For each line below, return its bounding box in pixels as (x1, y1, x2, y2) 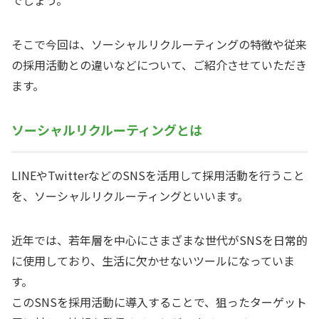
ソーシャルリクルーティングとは (11, 120, 202, 140)
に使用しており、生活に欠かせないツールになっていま (11, 251, 295, 269)
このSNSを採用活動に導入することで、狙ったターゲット (11, 293, 307, 310)
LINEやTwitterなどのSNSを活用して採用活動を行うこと (11, 166, 305, 184)
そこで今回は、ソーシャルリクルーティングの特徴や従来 (11, 36, 307, 53)
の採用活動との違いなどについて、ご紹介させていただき (11, 56, 307, 74)
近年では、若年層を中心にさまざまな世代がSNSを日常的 (11, 231, 308, 249)
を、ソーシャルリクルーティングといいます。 (11, 187, 249, 204)
